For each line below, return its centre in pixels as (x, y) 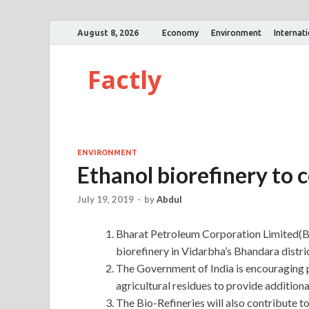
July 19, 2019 (106, 200)
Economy (180, 32)
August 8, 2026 (108, 32)
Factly (124, 80)
